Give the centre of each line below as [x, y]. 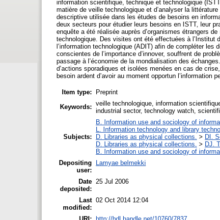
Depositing [75, 163]
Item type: [77, 92]
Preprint [107, 92]
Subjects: [78, 137]
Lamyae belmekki [121, 163]
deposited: [76, 189]
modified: [77, 207]
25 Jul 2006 [112, 181]
